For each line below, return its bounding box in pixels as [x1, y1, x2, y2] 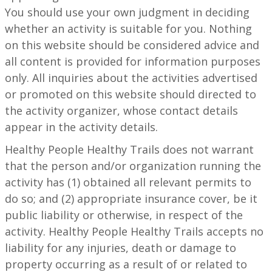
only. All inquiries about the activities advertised [5, 70, 257, 86]
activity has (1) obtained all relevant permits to [5, 175, 251, 190]
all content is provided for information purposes [5, 54, 260, 69]
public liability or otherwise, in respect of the [5, 208, 243, 223]
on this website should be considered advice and [5, 38, 259, 53]
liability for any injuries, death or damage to [5, 240, 236, 256]
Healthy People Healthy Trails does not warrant [5, 142, 254, 157]
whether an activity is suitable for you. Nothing [5, 21, 252, 36]
